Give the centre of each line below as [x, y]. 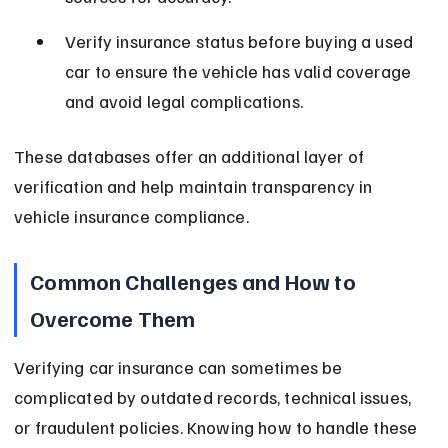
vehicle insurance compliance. [131, 216]
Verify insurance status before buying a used [241, 41]
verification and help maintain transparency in [195, 186]
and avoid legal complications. [184, 101]
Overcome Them [113, 318]
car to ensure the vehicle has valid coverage [240, 71]
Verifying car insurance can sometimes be [180, 367]
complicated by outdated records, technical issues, [215, 397]
